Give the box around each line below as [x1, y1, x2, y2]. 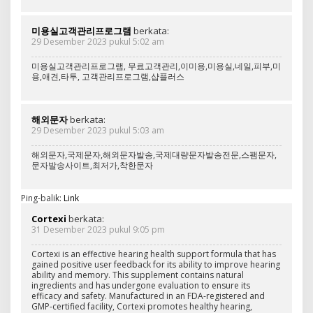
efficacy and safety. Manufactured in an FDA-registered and [31, 289, 265, 302]
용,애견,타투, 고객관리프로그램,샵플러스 [31, 70, 184, 82]
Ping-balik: [21, 191, 64, 204]
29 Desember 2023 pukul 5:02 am [31, 35, 164, 48]
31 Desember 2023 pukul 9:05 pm [31, 223, 165, 235]
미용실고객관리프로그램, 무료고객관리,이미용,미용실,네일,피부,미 [31, 59, 281, 72]
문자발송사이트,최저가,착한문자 [31, 159, 153, 171]
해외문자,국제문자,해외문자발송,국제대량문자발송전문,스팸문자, [31, 148, 277, 161]
